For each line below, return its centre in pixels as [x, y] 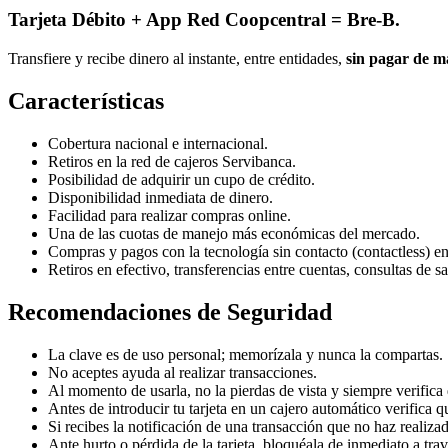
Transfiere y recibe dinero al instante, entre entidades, [177, 59]
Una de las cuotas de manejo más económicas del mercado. [234, 233]
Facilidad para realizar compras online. [169, 215]
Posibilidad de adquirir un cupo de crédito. [181, 179]
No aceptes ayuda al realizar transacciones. [182, 372]
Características [86, 101]
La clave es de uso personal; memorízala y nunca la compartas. [245, 354]
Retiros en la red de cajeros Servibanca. [172, 161]
